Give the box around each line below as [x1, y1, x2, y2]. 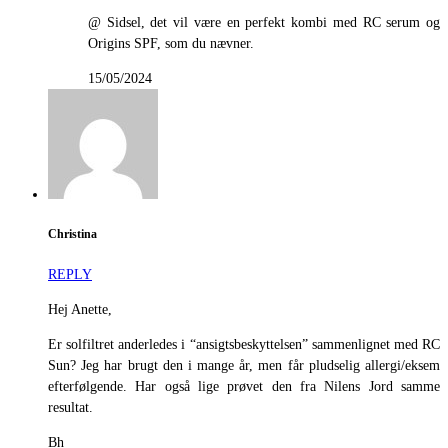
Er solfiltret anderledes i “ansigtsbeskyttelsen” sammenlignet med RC [48, 337, 440, 353]
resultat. [48, 400, 93, 416]
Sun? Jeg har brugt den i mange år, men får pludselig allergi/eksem [48, 358, 440, 374]
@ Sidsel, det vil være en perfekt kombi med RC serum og [88, 14, 440, 30]
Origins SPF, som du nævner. [88, 35, 254, 51]
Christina [48, 227, 97, 241]
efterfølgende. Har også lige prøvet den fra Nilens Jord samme [48, 379, 440, 395]
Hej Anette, [48, 302, 112, 318]
